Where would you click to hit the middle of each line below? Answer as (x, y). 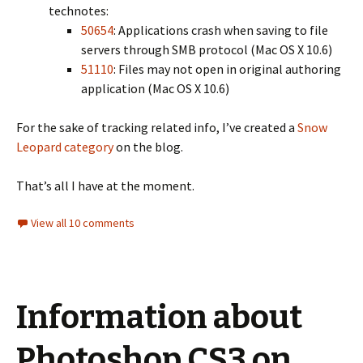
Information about (159, 318)
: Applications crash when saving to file (221, 30)
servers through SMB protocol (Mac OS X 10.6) (207, 49)
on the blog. (148, 147)
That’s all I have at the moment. (105, 186)
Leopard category (65, 147)
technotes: (79, 11)
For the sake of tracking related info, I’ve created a (157, 127)
